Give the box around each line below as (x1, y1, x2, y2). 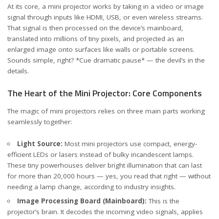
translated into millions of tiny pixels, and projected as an (7, 34, 184, 43)
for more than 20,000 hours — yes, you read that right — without (7, 171, 211, 180)
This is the (146, 196, 179, 205)
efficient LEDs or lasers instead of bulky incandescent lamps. (7, 150, 194, 159)
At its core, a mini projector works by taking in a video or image (7, 2, 204, 11)
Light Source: (17, 139, 63, 148)
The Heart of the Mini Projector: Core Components (7, 86, 202, 100)
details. (7, 66, 29, 75)
